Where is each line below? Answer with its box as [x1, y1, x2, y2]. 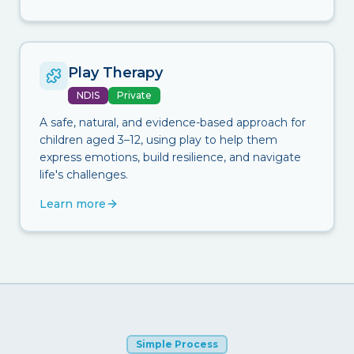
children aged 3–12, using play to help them [40, 132, 277, 147]
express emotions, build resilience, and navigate [40, 149, 301, 164]
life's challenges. [40, 167, 128, 182]
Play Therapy [68, 63, 163, 81]
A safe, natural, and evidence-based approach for [40, 115, 306, 130]
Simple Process [136, 337, 218, 350]
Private [117, 88, 152, 101]
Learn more [40, 196, 106, 211]
